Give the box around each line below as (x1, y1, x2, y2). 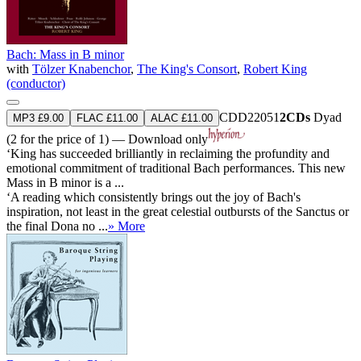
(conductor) (6, 76, 65, 90)
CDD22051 (219, 110, 280, 124)
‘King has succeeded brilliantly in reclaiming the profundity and (6, 146, 330, 160)
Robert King (243, 61, 307, 76)
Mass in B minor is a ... (6, 175, 124, 189)
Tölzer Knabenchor (32, 61, 131, 76)
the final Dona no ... (6, 218, 108, 233)
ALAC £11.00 (151, 111, 213, 124)
